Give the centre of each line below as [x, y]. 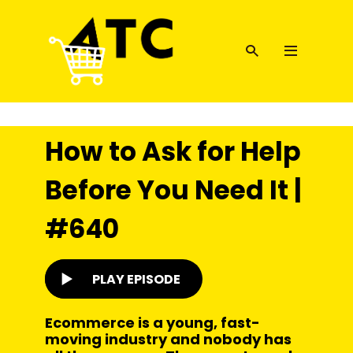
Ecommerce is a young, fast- [152, 323]
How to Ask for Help [173, 152]
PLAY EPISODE [136, 279]
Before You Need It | [173, 190]
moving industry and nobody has [168, 339]
